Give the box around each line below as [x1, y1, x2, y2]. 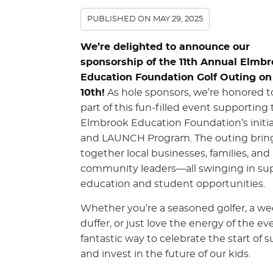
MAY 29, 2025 [153, 15, 203, 23]
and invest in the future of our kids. [80, 249, 250, 259]
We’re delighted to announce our [80, 42, 250, 52]
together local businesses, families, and [80, 149, 270, 158]
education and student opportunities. [80, 179, 265, 189]
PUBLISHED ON [87, 15, 153, 23]
